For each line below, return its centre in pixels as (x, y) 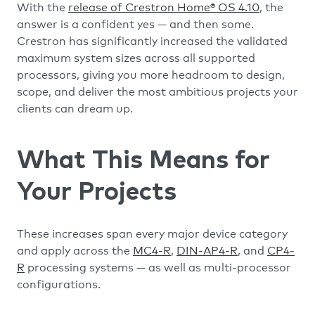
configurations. (59, 285)
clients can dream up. (75, 109)
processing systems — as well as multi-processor (158, 268)
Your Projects (97, 193)
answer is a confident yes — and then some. (135, 25)
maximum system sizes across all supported (136, 58)
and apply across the (75, 251)
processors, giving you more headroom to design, (151, 75)
